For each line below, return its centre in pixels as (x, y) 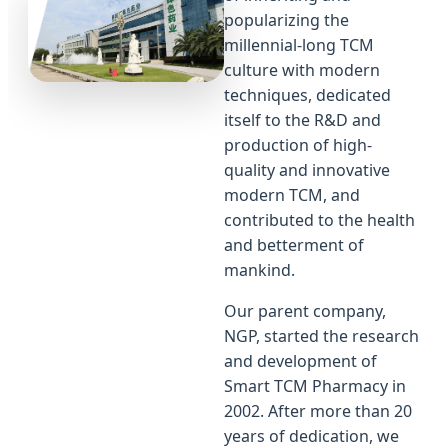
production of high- (298, 145)
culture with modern (302, 70)
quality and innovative (307, 170)
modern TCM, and (292, 195)
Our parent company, (305, 311)
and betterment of (294, 245)
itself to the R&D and (302, 120)
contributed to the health (319, 220)
